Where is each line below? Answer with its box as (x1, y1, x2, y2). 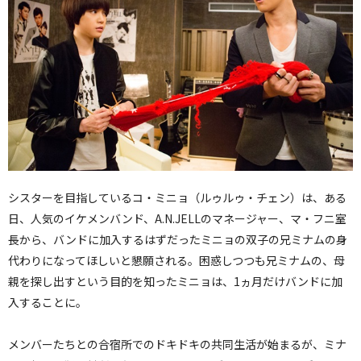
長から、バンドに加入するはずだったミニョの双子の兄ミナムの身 (8, 231, 347, 248)
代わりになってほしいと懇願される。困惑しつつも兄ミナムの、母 (8, 252, 345, 269)
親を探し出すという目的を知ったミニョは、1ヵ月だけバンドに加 (8, 273, 342, 290)
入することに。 (8, 294, 87, 311)
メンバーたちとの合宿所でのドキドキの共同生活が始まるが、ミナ (8, 336, 346, 353)
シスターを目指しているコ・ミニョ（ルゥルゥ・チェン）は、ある (8, 189, 346, 206)
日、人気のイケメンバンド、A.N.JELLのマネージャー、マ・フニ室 (8, 210, 346, 227)
